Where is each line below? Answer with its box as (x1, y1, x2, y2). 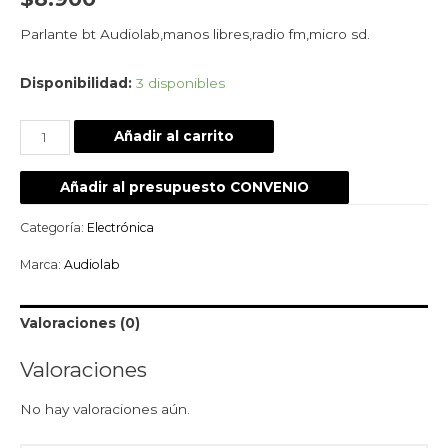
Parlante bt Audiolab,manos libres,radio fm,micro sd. (20, 25, 370, 42)
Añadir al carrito (113, 127, 234, 144)
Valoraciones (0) (20, 315, 140, 332)
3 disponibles (136, 74, 225, 91)
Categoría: (20, 220, 87, 236)
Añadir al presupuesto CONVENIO (60, 178, 309, 195)
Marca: (20, 257, 64, 273)
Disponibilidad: (20, 74, 132, 91)
